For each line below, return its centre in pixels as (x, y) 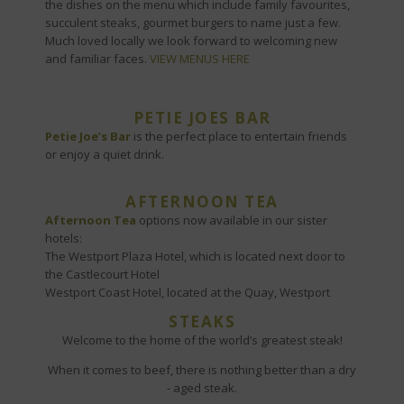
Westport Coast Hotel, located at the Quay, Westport (188, 292)
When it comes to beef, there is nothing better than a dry (202, 370)
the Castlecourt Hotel (102, 274)
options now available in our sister (232, 220)
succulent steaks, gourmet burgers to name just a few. (193, 23)
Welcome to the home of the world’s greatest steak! (202, 340)
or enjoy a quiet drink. (105, 154)
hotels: (64, 238)
